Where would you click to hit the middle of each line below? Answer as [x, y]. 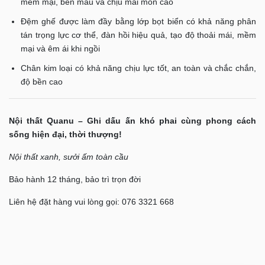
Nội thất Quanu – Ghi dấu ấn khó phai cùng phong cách [132, 121]
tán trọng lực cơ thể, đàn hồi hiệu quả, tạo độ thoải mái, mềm [138, 35]
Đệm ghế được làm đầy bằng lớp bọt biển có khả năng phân [138, 21]
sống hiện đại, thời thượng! [65, 134]
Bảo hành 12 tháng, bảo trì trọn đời [75, 179]
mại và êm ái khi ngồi [60, 49]
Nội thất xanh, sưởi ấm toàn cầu [69, 157]
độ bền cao [42, 82]
